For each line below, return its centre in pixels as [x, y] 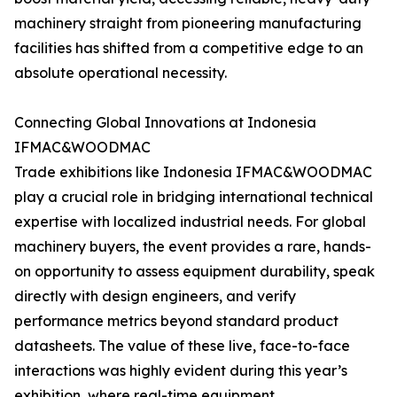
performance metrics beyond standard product [176, 321]
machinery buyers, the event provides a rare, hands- [193, 246]
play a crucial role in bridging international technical [194, 197]
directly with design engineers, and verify [155, 296]
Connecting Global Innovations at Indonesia [165, 122]
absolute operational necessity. [121, 73]
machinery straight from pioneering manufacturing [188, 23]
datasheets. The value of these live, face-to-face [182, 346]
